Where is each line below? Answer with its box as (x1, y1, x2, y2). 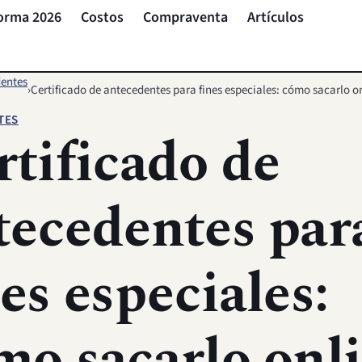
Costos (81, 7, 124, 27)
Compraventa (143, 7, 228, 27)
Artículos (247, 7, 304, 27)
